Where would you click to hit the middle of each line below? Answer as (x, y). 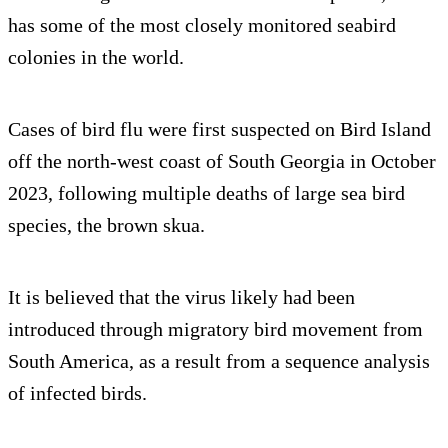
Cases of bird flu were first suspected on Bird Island (219, 129)
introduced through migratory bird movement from (215, 329)
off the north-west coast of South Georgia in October (222, 161)
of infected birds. (77, 393)
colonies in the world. (96, 57)
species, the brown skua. (106, 225)
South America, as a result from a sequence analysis (219, 361)
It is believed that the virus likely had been (181, 297)
